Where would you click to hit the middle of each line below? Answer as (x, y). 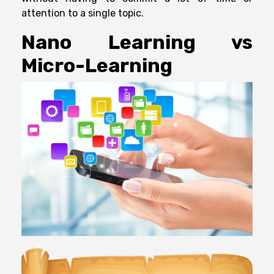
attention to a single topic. (84, 13)
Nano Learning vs (137, 43)
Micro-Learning (97, 66)
